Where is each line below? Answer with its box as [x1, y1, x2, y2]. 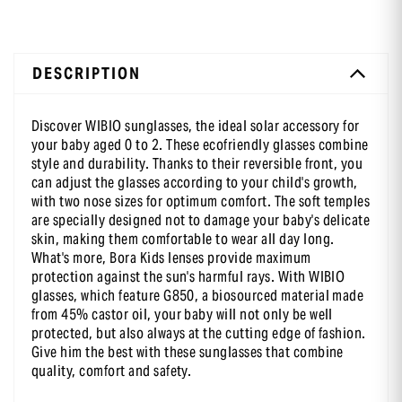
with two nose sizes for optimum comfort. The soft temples [31, 192, 371, 212]
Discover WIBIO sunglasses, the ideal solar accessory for [31, 117, 360, 136]
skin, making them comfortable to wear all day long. [31, 230, 335, 249]
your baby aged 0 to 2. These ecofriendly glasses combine [31, 135, 369, 155]
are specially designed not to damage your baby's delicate [31, 211, 371, 231]
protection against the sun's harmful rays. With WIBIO [31, 267, 345, 287]
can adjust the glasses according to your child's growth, [31, 173, 358, 193]
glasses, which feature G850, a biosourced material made [31, 286, 364, 306]
